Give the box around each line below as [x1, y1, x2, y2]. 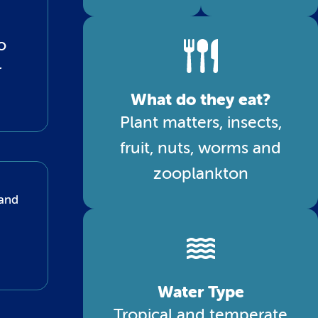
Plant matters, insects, [119, 113, 282, 131]
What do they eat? [131, 90, 270, 109]
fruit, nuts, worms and [120, 138, 281, 157]
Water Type [157, 283, 244, 302]
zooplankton [153, 164, 248, 182]
